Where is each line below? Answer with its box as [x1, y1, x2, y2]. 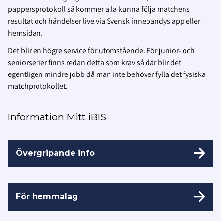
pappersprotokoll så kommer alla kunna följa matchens [8, 3, 190, 14]
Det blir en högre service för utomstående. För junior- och [8, 45, 195, 56]
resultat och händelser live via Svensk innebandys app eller [8, 15, 200, 26]
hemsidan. [8, 27, 43, 38]
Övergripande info [16, 148, 95, 158]
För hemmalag [16, 191, 78, 201]
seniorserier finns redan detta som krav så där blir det [8, 57, 181, 68]
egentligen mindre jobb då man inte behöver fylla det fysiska [8, 69, 206, 79]
